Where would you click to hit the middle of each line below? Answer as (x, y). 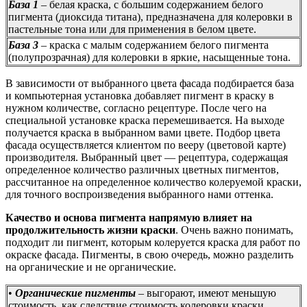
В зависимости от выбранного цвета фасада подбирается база (150, 83)
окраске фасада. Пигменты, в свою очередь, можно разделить (149, 254)
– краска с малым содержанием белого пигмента (153, 45)
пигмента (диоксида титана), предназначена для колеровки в (150, 16)
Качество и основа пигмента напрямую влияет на (129, 217)
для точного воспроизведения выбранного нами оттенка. (139, 194)
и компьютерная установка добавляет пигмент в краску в (140, 95)
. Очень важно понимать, (234, 230)
